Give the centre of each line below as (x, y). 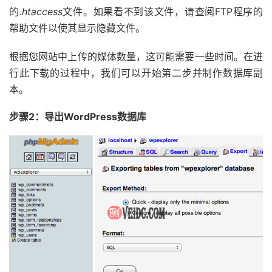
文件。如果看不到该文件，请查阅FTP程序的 (163, 12)
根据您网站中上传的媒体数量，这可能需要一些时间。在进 (136, 57)
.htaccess (41, 12)
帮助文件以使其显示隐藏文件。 (77, 28)
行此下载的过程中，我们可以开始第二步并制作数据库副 (136, 73)
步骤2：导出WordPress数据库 (78, 117)
